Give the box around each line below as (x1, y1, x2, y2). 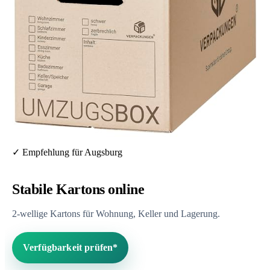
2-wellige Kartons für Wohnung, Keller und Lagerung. (12, 209, 220, 219)
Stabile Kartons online (12, 181, 145, 197)
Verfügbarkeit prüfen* (23, 242, 118, 253)
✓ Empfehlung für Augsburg (12, 146, 122, 157)
